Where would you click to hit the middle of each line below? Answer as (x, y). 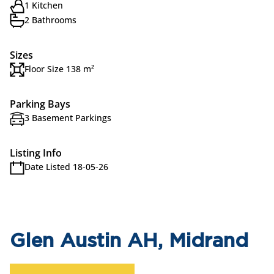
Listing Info (36, 153)
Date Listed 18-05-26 (66, 167)
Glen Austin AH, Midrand (129, 241)
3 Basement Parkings (68, 118)
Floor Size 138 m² (59, 69)
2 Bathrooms (50, 20)
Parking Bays (40, 104)
